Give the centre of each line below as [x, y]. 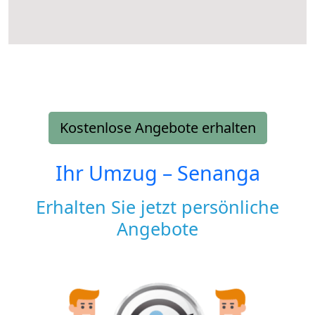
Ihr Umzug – [116, 172]
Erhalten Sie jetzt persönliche [157, 206]
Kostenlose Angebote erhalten [157, 127]
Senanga [218, 172]
